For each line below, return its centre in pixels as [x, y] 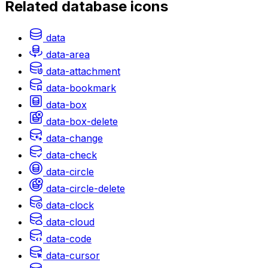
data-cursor [73, 255]
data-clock [70, 205]
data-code [69, 238]
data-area [68, 54]
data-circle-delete [86, 188]
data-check [71, 155]
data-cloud [70, 222]
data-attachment [83, 71]
